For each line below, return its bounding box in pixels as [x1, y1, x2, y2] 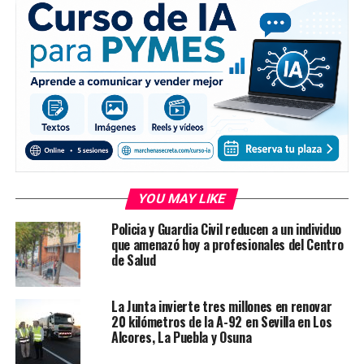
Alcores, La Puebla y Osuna [110, 327, 252, 348]
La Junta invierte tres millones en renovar [110, 297, 332, 317]
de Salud [110, 250, 156, 271]
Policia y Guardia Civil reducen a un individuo [110, 219, 342, 240]
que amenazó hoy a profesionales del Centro [110, 235, 344, 255]
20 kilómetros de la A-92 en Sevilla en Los [110, 312, 332, 332]
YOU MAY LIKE [136, 191, 228, 207]
